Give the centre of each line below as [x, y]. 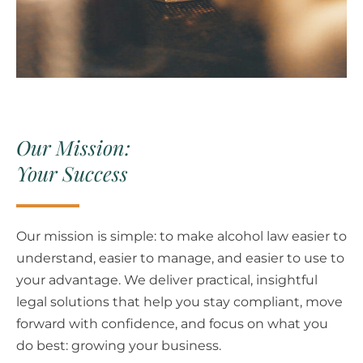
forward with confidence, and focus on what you [172, 323]
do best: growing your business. [119, 345]
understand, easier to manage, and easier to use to [180, 258]
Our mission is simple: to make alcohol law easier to [181, 236]
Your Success [72, 173]
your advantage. [68, 280]
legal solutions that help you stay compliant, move [179, 301]
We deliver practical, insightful [221, 280]
